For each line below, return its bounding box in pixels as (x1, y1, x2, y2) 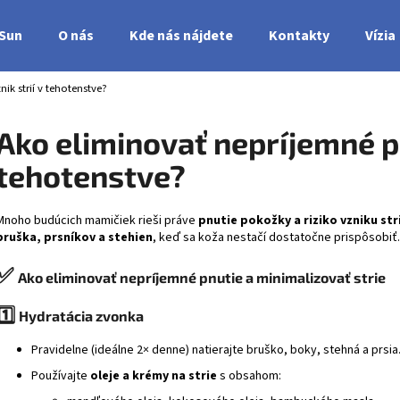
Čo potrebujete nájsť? (16, 84, 236, 111)
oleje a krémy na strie (90, 367, 217, 386)
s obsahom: (217, 367, 281, 386)
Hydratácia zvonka (19, 307, 144, 325)
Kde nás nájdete (129, 26, 233, 46)
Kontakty (269, 26, 329, 46)
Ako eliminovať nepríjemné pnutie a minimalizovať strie (18, 269, 386, 287)
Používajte (31, 367, 90, 386)
